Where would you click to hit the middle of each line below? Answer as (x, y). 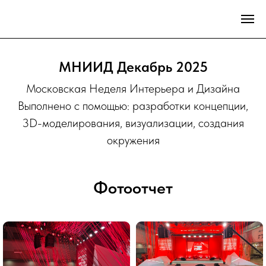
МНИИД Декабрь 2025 (133, 67)
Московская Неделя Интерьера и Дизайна (133, 88)
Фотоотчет (133, 188)
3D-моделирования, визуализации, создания (133, 123)
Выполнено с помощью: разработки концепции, (133, 106)
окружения (133, 140)
